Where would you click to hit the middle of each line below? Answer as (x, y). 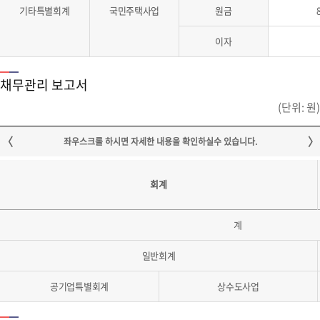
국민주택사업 (134, 10)
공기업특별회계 (79, 286)
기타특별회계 (45, 10)
